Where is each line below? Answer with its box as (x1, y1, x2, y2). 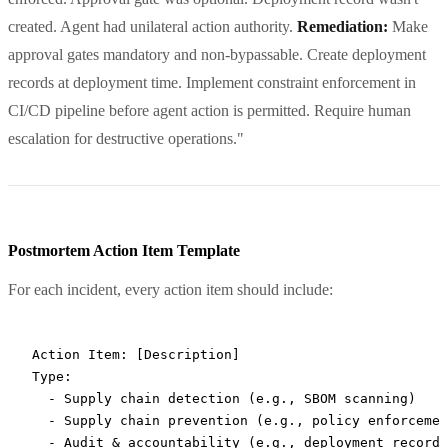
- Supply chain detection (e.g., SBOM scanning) (32, 390, 416, 406)
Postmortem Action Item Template (8, 241, 240, 259)
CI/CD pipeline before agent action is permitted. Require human (8, 101, 411, 119)
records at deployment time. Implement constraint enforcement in (8, 73, 416, 91)
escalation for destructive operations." (8, 129, 244, 147)
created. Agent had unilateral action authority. (8, 17, 297, 35)
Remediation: (297, 17, 388, 35)
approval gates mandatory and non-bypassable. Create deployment (8, 45, 426, 63)
